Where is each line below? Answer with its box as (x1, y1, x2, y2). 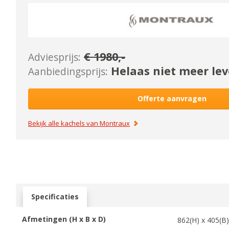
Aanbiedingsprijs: (28, 64, 108, 78)
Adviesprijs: (28, 50, 81, 64)
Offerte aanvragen (137, 93, 207, 103)
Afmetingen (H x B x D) (22, 214, 106, 224)
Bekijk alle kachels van (28, 118, 100, 128)
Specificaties (31, 191, 79, 201)
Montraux (100, 118, 130, 128)
